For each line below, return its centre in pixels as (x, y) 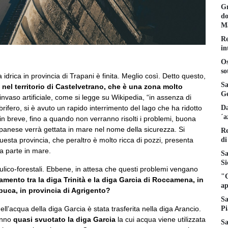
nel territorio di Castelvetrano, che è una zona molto (92, 87)
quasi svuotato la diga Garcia (64, 220)
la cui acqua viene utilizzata (161, 220)
